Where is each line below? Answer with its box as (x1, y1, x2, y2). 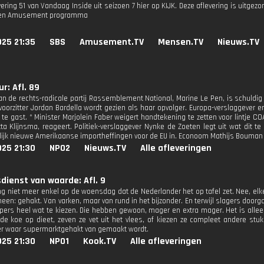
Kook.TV (83, 235, 116, 247)
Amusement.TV (80, 36, 144, 48)
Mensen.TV (158, 36, 203, 48)
